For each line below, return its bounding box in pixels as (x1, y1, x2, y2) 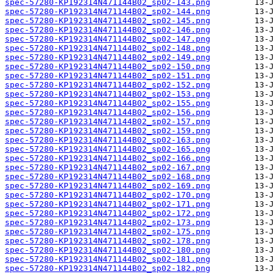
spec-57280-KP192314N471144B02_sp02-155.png (5, 98, 210, 108)
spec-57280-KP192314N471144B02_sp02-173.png (5, 218, 210, 228)
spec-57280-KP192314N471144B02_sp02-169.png (5, 181, 210, 191)
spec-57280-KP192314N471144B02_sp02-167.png (5, 163, 210, 172)
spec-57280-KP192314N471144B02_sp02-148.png (5, 43, 210, 53)
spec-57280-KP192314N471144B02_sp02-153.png (5, 89, 210, 99)
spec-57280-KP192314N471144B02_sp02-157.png (5, 117, 210, 127)
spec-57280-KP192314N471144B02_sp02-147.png (5, 34, 210, 44)
